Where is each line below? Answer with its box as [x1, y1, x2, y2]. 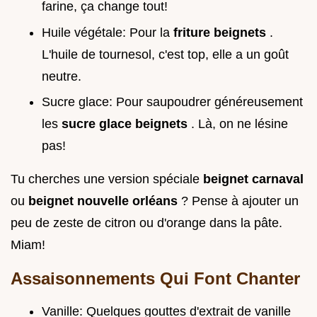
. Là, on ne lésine [191, 117, 288, 132]
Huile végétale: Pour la [42, 25, 173, 40]
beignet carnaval [203, 172, 304, 187]
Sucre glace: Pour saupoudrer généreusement [42, 95, 303, 110]
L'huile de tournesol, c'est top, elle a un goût [42, 47, 289, 62]
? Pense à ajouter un [181, 194, 299, 209]
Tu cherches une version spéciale [11, 172, 203, 187]
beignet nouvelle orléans [28, 194, 181, 209]
